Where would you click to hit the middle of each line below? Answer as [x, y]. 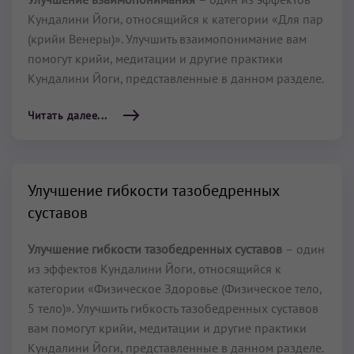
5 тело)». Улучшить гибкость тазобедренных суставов [173, 308]
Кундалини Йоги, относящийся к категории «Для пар [175, 19]
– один [305, 249]
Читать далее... [68, 115]
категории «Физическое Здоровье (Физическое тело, [175, 288]
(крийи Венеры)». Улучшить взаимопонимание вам [167, 39]
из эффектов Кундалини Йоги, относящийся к [154, 269]
